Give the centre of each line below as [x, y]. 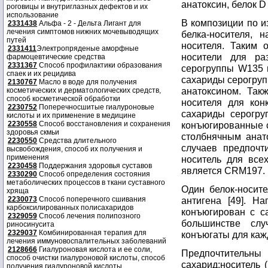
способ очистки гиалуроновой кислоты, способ [86, 258]
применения [28, 157]
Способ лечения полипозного [89, 216]
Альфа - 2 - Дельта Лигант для [89, 23]
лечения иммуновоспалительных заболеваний [86, 241]
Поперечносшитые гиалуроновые [96, 107]
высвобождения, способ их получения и [74, 149]
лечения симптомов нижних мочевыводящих [83, 32]
